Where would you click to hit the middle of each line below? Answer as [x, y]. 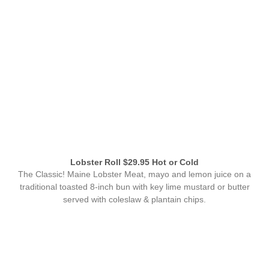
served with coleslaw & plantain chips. [134, 200]
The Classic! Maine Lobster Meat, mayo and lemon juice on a [134, 175]
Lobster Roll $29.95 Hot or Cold [134, 162]
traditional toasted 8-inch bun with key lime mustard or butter [134, 187]
